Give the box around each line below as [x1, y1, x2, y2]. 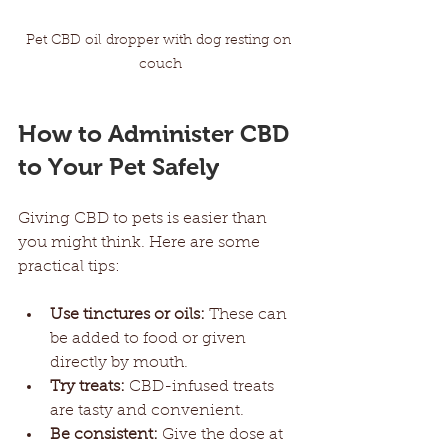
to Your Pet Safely [18, 152, 219, 180]
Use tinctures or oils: [50, 306, 205, 323]
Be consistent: [50, 426, 158, 443]
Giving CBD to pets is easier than [18, 210, 271, 227]
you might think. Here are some [18, 234, 264, 251]
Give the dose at [158, 426, 287, 443]
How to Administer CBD [18, 119, 295, 147]
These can [205, 306, 291, 323]
